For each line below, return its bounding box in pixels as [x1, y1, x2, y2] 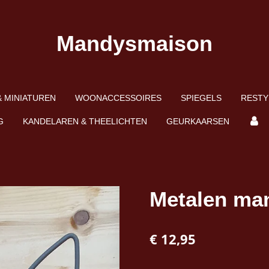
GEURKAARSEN [166, 116, 229, 126]
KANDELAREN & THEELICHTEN [22, 116, 147, 126]
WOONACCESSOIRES [74, 93, 162, 103]
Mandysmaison [56, 31, 213, 56]
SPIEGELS [180, 93, 222, 103]
